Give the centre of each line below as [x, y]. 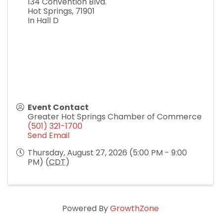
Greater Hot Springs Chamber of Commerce [115, 118]
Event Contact [58, 109]
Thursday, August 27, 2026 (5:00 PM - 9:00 [107, 154]
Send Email [49, 137]
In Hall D [43, 22]
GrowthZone [134, 210]
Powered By [86, 210]
